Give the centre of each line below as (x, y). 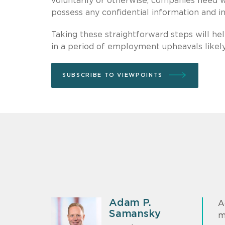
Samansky (135, 214)
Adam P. (130, 203)
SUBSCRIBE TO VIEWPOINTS (113, 75)
